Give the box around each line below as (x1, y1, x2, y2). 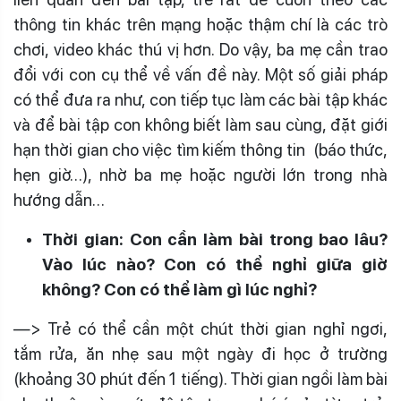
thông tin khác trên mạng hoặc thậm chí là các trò (13, 14, 388, 35)
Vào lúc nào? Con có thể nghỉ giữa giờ (42, 254, 388, 275)
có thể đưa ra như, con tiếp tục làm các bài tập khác (13, 90, 388, 110)
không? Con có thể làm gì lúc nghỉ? (42, 279, 317, 300)
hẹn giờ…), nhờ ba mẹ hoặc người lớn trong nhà (13, 165, 388, 185)
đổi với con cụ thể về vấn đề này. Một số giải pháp (13, 64, 388, 85)
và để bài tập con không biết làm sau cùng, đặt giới (13, 115, 388, 135)
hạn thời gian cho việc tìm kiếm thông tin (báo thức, (13, 140, 388, 160)
